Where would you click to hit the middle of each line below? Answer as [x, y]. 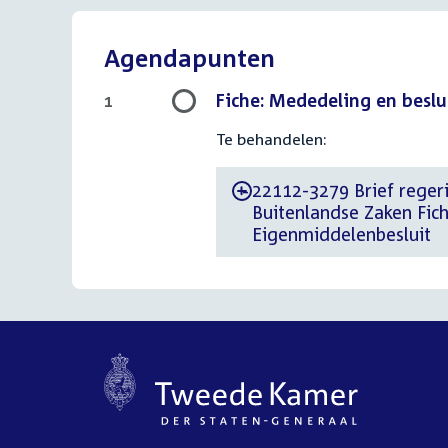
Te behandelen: [271, 139]
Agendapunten [189, 58]
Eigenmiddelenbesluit [341, 234]
